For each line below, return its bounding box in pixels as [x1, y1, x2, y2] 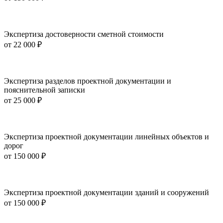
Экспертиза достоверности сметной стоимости [4, 30, 164, 39]
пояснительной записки [4, 86, 85, 95]
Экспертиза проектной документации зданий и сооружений [4, 188, 209, 197]
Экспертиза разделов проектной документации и [4, 77, 171, 86]
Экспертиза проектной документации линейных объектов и [4, 132, 209, 141]
